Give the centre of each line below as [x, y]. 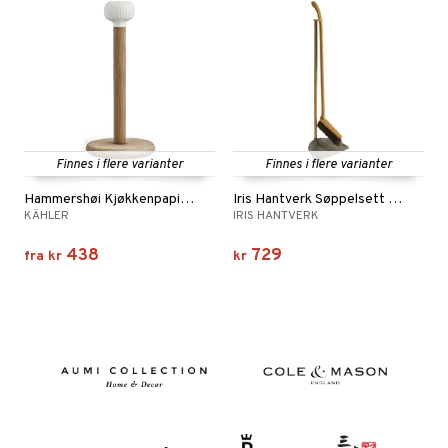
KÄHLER [46, 216]
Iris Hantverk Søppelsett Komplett [395, 199]
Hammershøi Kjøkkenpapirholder [187, 199]
